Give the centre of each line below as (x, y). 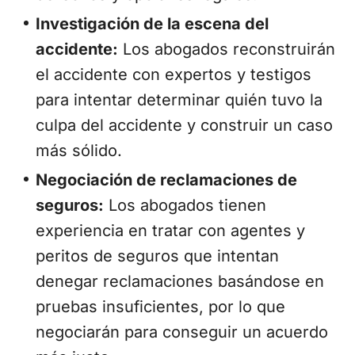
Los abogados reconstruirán (227, 50)
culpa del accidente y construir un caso (184, 126)
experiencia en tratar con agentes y (170, 231)
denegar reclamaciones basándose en (180, 282)
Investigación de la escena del (152, 24)
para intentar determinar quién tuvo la (179, 100)
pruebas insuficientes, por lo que (160, 307)
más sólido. (79, 151)
